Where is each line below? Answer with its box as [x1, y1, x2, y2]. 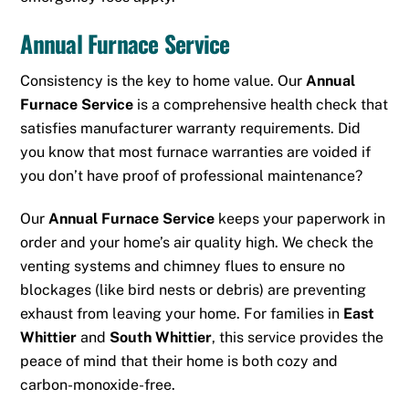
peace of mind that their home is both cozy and [20, 352, 339, 371]
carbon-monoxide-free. [20, 376, 176, 394]
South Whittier [110, 329, 213, 347]
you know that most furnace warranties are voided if [20, 143, 372, 162]
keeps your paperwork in [215, 210, 386, 228]
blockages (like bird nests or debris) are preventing [20, 281, 367, 299]
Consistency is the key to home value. [20, 72, 278, 90]
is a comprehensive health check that [133, 96, 389, 114]
